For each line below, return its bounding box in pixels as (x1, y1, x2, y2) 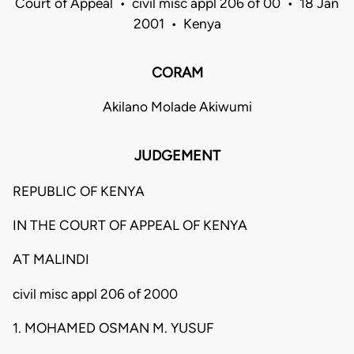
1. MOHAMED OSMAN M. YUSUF (13, 319, 213, 336)
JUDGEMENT (134, 147, 220, 165)
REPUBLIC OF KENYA (13, 183, 145, 199)
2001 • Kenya (133, 16, 221, 32)
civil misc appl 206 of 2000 (13, 285, 178, 302)
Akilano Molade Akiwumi (102, 99, 252, 115)
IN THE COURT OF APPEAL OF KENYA (13, 217, 247, 233)
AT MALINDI (13, 251, 89, 268)
